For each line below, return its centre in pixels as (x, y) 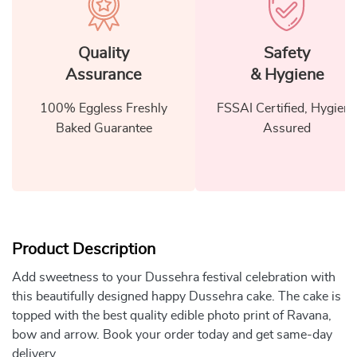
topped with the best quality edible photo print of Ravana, (172, 315)
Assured (287, 128)
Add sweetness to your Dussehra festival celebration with (174, 277)
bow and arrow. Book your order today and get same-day (172, 334)
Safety (287, 53)
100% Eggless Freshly (104, 108)
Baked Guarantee (104, 128)
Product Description (84, 249)
